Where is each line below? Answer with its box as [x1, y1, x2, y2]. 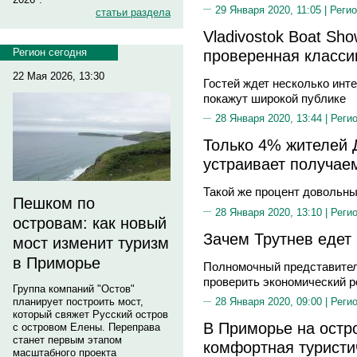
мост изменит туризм [13, 234, 169, 252]
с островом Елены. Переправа [13, 321, 160, 333]
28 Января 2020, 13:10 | [215, 206, 331, 218]
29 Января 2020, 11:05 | [215, 3, 330, 16]
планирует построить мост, [13, 296, 143, 308]
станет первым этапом [13, 334, 122, 346]
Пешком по [13, 194, 95, 212]
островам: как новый [13, 214, 167, 232]
